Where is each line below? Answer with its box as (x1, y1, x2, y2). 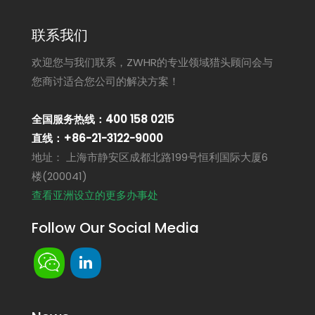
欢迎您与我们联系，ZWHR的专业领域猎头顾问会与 (32, 54, 273, 70)
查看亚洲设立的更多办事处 (32, 187, 158, 202)
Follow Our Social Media (32, 217, 199, 238)
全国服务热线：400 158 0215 (32, 111, 174, 127)
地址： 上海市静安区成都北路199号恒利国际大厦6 (32, 149, 268, 165)
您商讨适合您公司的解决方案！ (32, 73, 179, 89)
